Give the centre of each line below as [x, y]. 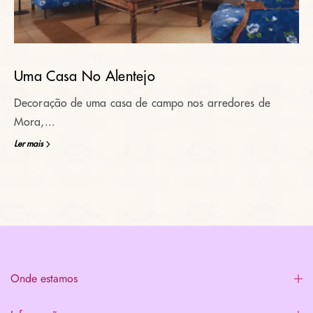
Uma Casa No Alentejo [85, 77]
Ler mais [29, 144]
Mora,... [35, 122]
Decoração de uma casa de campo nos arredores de [142, 103]
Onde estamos [44, 278]
